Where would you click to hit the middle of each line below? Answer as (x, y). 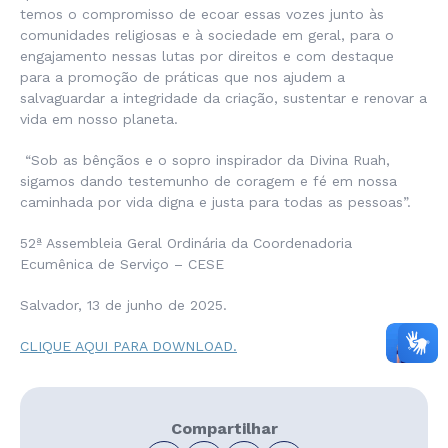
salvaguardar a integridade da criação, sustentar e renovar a (223, 98)
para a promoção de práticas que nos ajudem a (182, 77)
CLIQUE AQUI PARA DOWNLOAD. (128, 346)
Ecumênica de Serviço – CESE (122, 264)
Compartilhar (224, 428)
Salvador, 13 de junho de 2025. (123, 305)
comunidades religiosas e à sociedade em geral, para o (207, 35)
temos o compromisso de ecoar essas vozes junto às (202, 14)
